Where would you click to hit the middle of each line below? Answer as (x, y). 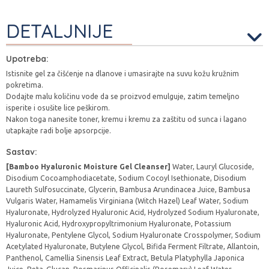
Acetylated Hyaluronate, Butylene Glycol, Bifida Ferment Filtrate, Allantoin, (133, 246)
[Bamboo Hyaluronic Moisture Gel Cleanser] (88, 167)
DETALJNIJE (59, 31)
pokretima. (25, 85)
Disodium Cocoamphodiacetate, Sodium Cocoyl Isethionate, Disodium (126, 178)
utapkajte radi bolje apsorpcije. (59, 131)
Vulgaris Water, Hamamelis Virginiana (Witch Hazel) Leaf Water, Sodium (127, 201)
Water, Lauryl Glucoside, (212, 167)
